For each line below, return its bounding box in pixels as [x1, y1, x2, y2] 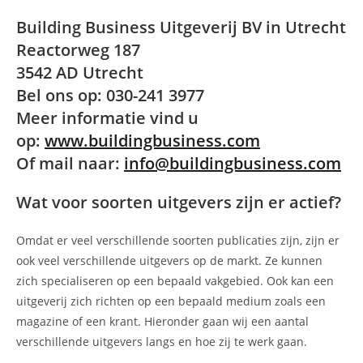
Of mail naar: [16, 152, 124, 175]
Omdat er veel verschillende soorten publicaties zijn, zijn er [16, 233, 340, 249]
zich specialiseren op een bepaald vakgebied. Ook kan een [16, 273, 334, 289]
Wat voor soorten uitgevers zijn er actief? [16, 191, 341, 214]
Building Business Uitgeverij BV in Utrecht [16, 16, 346, 39]
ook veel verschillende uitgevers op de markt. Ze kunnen [16, 253, 322, 269]
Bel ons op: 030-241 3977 [16, 84, 204, 107]
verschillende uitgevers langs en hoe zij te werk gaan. [16, 334, 307, 350]
